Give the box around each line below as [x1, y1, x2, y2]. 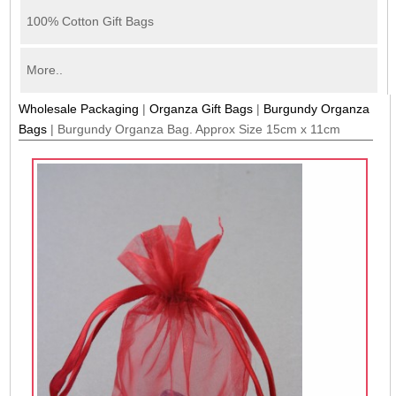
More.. [26, 63, 63, 78]
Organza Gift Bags [149, 101, 254, 116]
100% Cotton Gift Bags [26, 14, 154, 29]
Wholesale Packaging [19, 101, 140, 116]
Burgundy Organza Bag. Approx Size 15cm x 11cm [57, 121, 341, 136]
